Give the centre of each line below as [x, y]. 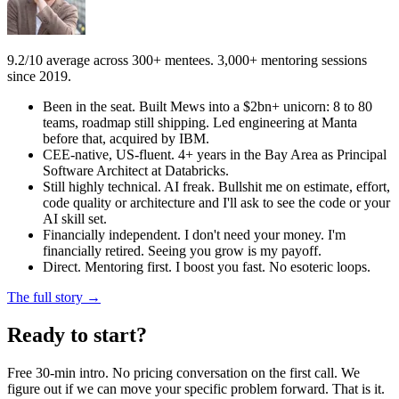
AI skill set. [75, 219]
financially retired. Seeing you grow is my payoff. [182, 251]
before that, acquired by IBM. [126, 139]
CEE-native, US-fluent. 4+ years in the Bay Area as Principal [215, 155]
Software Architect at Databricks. [136, 171]
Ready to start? [77, 335]
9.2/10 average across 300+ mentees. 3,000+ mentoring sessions [187, 61]
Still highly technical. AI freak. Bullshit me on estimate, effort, [216, 187]
